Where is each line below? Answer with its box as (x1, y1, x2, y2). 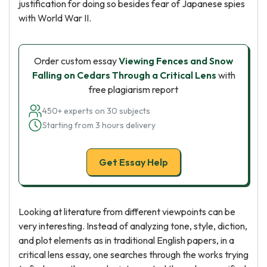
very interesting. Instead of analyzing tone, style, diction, (18, 220, 247, 232)
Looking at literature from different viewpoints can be (18, 206, 235, 218)
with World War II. (18, 12, 91, 24)
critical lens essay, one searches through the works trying (18, 249, 249, 260)
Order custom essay (34, 55, 119, 67)
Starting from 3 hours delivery (42, 120, 156, 131)
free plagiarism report (89, 83, 178, 95)
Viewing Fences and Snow (119, 55, 233, 67)
